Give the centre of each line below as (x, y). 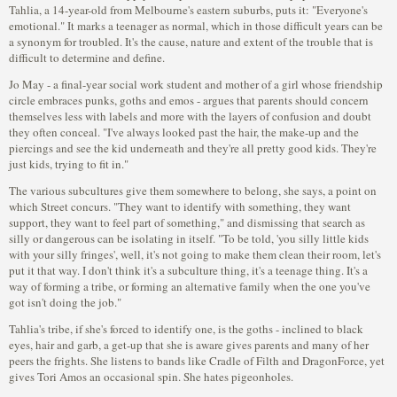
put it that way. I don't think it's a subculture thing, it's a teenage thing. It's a (188, 270)
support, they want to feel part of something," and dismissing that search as (187, 222)
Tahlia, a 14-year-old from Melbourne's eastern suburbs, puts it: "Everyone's (188, 10)
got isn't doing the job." (65, 302)
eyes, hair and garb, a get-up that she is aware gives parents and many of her (189, 345)
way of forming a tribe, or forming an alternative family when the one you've (190, 286)
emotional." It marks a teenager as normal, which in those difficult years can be (196, 26)
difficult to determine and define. (87, 58)
